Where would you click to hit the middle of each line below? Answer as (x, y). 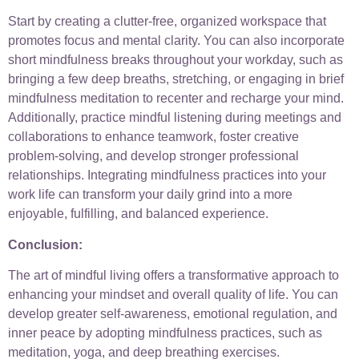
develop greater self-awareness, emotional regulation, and (173, 313)
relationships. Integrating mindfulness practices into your (167, 175)
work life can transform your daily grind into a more (150, 195)
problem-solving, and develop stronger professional (153, 156)
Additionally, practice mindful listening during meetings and (175, 118)
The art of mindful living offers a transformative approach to (173, 275)
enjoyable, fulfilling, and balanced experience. (138, 214)
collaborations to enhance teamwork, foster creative (153, 137)
